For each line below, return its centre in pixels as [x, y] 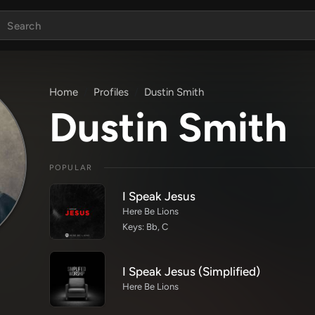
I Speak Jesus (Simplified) [191, 271]
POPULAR [71, 168]
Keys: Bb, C [145, 227]
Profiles [111, 92]
